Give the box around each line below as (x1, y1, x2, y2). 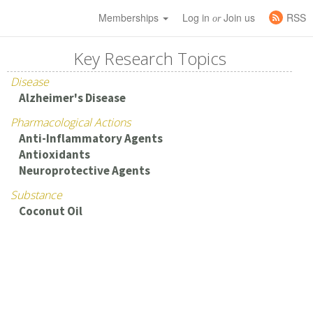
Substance (10, 187, 63, 203)
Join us (221, 10, 255, 24)
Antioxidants (18, 147, 90, 162)
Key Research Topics (73, 47, 226, 70)
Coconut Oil (18, 203, 82, 219)
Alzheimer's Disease (18, 90, 126, 105)
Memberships (99, 10, 161, 24)
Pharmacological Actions (10, 115, 131, 130)
